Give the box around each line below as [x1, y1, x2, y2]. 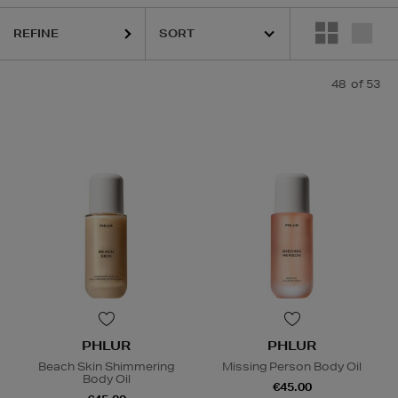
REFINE [13, 26, 59, 41]
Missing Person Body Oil [222, 359, 362, 375]
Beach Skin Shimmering [38, 359, 174, 375]
